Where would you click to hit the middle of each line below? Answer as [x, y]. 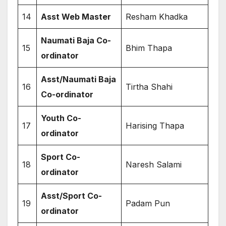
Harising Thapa [155, 126]
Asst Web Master [76, 17]
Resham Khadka [157, 17]
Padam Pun [148, 204]
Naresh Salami [154, 165]
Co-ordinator [67, 95]
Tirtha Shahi [149, 87]
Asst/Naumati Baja [78, 79]
